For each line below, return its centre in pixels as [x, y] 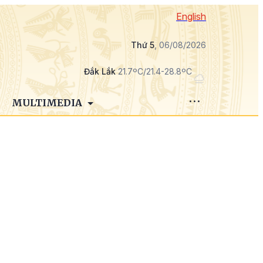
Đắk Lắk [100, 71]
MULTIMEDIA [48, 103]
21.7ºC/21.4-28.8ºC [154, 71]
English [191, 16]
